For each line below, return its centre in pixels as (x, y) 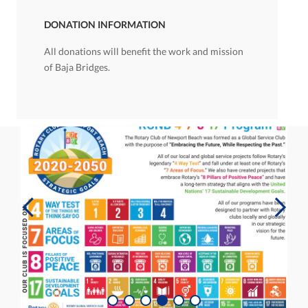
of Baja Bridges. (77, 67)
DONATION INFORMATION (105, 25)
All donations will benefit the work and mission (144, 52)
